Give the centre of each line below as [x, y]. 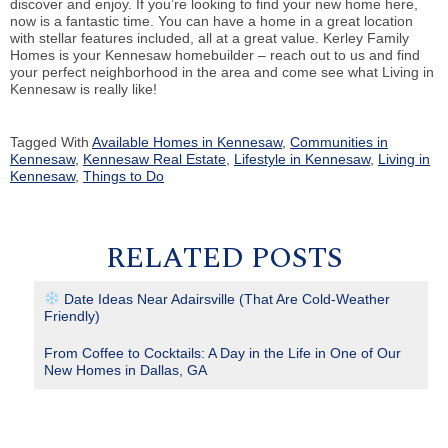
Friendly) [72, 315]
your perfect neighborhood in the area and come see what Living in [222, 71]
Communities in [339, 141]
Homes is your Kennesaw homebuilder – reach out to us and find [215, 54]
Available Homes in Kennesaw [187, 141]
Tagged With [51, 141]
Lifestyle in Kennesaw [302, 158]
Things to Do [123, 175]
